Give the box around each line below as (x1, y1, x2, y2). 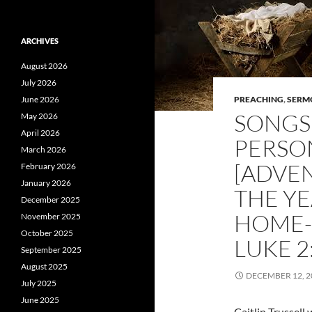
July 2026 (21, 77, 56, 88)
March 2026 (21, 144, 66, 155)
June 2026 (21, 94, 59, 104)
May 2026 (21, 111, 58, 121)
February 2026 (21, 161, 76, 171)
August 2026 (21, 61, 68, 71)
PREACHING (234, 94, 283, 104)
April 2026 (21, 127, 60, 138)
